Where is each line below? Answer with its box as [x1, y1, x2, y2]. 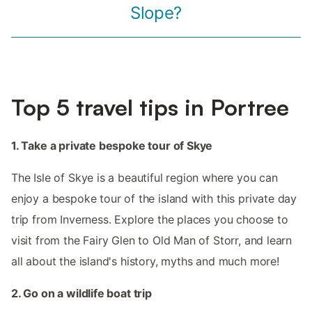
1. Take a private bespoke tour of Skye [11, 139, 213, 153]
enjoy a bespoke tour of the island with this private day [11, 192, 297, 206]
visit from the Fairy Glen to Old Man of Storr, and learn [11, 233, 292, 248]
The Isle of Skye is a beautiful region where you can [11, 171, 278, 185]
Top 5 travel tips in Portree [11, 93, 289, 122]
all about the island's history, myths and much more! [11, 254, 279, 269]
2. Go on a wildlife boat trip [11, 286, 152, 301]
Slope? [130, 3, 182, 24]
